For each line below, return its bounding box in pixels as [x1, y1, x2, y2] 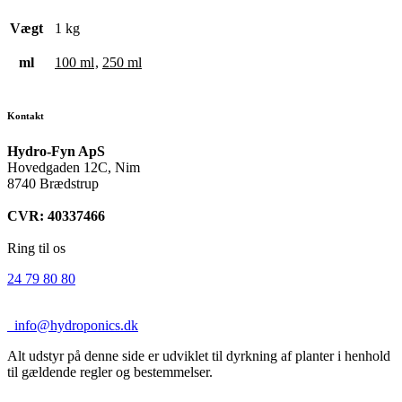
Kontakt [7, 110, 44, 122]
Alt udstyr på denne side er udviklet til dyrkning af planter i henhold [7, 348, 390, 364]
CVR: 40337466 [7, 208, 105, 224]
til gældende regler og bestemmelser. [7, 364, 213, 380]
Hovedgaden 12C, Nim [7, 160, 140, 176]
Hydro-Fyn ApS [7, 144, 105, 160]
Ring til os [7, 240, 66, 257]
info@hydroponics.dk [7, 318, 138, 334]
